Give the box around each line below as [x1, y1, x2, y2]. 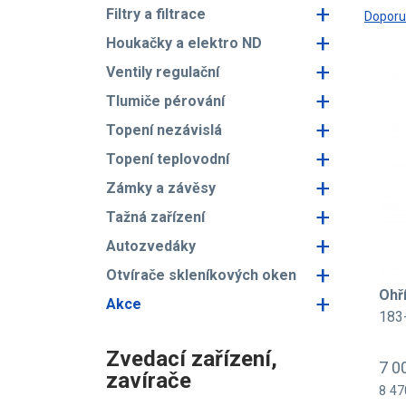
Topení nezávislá [106, 121, 222, 139]
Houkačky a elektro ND [106, 34, 262, 52]
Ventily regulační [106, 63, 219, 81]
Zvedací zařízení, [106, 346, 277, 372]
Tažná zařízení [106, 208, 205, 226]
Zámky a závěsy [106, 179, 216, 197]
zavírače [106, 368, 191, 393]
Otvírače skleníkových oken [106, 266, 296, 284]
